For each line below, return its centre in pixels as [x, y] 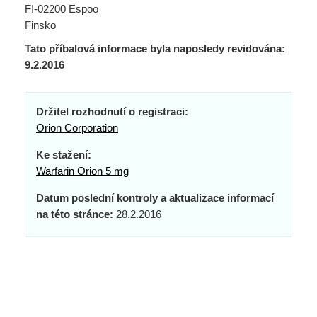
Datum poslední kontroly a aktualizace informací [155, 198]
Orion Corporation [77, 128]
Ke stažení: [64, 155]
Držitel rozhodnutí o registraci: [112, 111]
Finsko [40, 25]
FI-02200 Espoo [62, 9]
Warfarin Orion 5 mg [82, 171]
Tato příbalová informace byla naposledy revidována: [155, 48]
